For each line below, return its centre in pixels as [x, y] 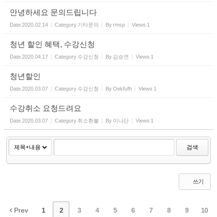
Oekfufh [122, 89]
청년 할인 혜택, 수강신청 [52, 45]
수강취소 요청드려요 [46, 108]
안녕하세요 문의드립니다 [53, 13]
